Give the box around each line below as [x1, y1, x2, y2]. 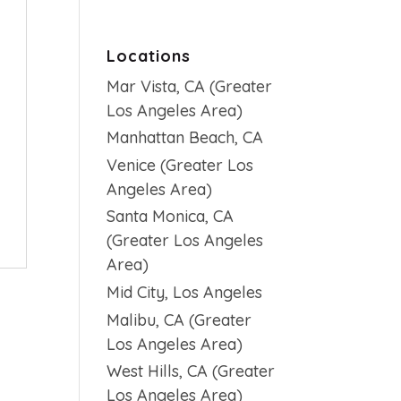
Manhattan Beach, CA [107, 127, 264, 149]
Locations [107, 45, 192, 66]
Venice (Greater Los [107, 154, 254, 175]
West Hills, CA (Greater [107, 361, 276, 382]
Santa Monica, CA [107, 206, 235, 227]
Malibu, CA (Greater [107, 309, 252, 330]
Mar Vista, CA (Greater [107, 75, 273, 97]
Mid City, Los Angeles [107, 281, 263, 303]
